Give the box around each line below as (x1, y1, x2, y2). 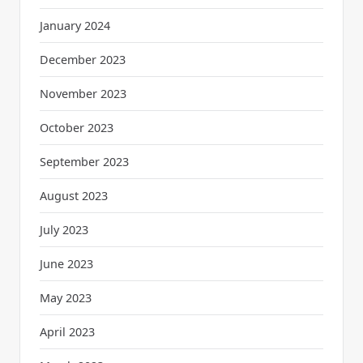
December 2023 (40, 51, 126, 67)
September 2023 (40, 153, 129, 169)
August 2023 (40, 187, 108, 203)
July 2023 (40, 221, 88, 237)
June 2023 (40, 255, 93, 271)
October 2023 (40, 119, 113, 135)
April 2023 (40, 323, 95, 340)
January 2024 (40, 17, 110, 33)
